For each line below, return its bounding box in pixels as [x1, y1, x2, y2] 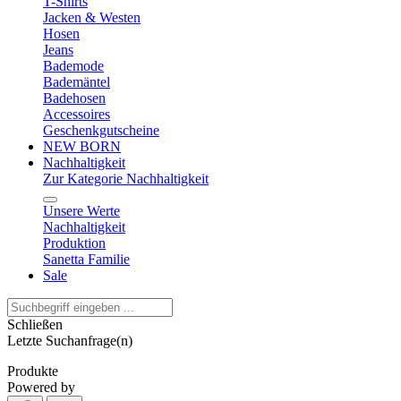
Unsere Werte [43, 203, 120, 218]
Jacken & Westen [43, 10, 141, 25]
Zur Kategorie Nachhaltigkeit [43, 171, 209, 186]
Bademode [43, 58, 104, 73]
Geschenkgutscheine [43, 123, 159, 138]
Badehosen [43, 90, 106, 106]
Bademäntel [43, 74, 110, 90]
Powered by [7, 380, 75, 395]
